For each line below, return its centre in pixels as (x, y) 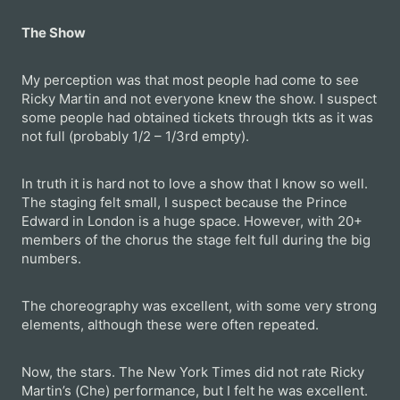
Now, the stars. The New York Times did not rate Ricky (193, 372)
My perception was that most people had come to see (190, 80)
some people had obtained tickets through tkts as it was (197, 118)
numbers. (51, 259)
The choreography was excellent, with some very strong (199, 306)
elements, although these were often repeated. (170, 325)
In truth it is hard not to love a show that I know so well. (195, 184)
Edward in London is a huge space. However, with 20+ (192, 221)
